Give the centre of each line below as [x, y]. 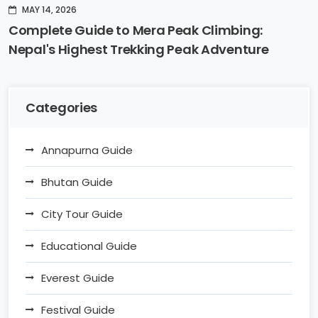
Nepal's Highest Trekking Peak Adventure [139, 49]
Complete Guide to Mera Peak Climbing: [136, 30]
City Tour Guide [82, 214]
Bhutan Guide [77, 182]
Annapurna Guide [87, 150]
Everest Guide [78, 278]
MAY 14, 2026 [49, 9]
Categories [61, 107]
